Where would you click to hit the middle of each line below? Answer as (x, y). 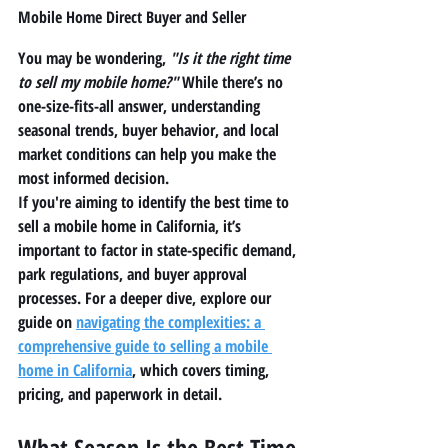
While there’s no (232, 81)
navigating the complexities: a (170, 321)
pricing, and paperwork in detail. (120, 393)
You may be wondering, (94, 57)
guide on (47, 321)
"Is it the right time (232, 57)
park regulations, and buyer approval (134, 273)
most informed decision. (93, 177)
